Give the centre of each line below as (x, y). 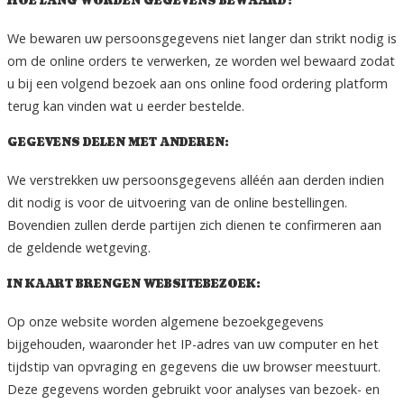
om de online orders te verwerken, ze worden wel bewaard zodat (201, 61)
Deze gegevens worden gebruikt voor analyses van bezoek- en (193, 390)
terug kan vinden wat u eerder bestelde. (126, 106)
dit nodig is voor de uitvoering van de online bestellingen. (177, 203)
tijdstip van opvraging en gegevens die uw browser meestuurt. (194, 367)
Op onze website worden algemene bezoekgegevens (165, 322)
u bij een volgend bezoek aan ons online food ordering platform (197, 84)
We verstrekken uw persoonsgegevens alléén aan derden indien (196, 180)
